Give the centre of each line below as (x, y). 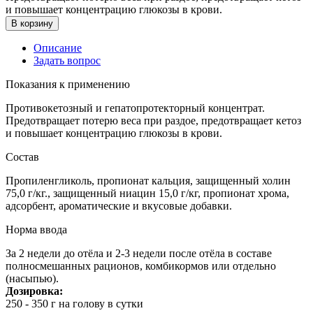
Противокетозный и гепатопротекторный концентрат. (135, 108)
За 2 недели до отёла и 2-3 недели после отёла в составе (139, 253)
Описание (58, 48)
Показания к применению (68, 84)
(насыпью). (32, 278)
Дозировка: (34, 291)
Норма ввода (36, 229)
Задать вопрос (67, 60)
